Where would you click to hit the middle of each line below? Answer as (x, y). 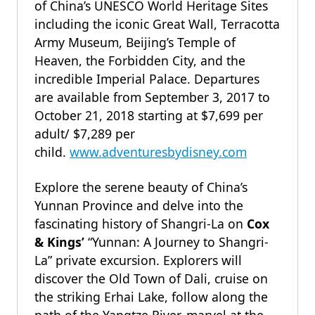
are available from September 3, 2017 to (152, 97)
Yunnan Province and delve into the (139, 205)
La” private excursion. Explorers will (138, 260)
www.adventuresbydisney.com (158, 152)
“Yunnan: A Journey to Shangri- (178, 242)
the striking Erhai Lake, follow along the (151, 297)
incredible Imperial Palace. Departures (147, 79)
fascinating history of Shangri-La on (141, 224)
